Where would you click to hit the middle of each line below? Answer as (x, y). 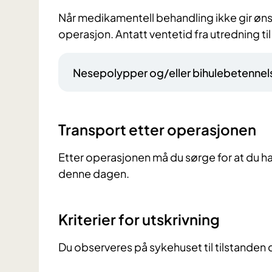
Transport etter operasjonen (157, 130)
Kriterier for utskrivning (139, 219)
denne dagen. (94, 174)
